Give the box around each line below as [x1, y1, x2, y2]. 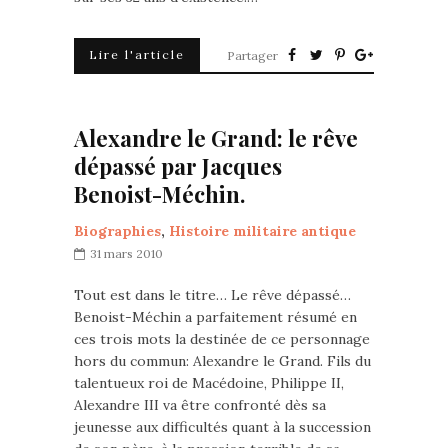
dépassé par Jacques [74, 151, 282, 181]
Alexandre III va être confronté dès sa [74, 396, 326, 414]
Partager [227, 48, 278, 63]
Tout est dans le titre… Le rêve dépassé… [74, 286, 351, 304]
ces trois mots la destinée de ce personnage [74, 330, 370, 348]
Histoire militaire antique [169, 222, 356, 240]
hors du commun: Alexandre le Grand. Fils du [74, 352, 371, 370]
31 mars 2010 [90, 246, 163, 261]
